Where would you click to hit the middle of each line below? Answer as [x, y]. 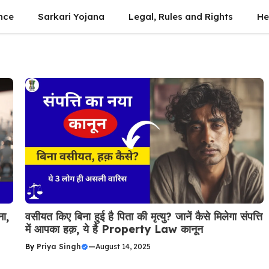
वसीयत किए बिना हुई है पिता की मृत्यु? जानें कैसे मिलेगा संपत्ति [144, 216]
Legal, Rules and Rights [181, 17]
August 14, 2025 [123, 246]
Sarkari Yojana [71, 17]
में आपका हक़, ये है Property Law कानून [114, 229]
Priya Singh [59, 246]
